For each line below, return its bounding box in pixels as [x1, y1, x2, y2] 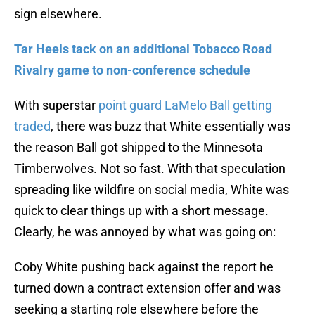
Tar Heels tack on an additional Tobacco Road [14, 41, 272, 57]
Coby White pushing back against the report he [14, 259, 274, 275]
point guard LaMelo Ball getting [98, 98, 272, 113]
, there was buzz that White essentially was [51, 119, 290, 134]
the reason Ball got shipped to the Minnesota [14, 140, 263, 155]
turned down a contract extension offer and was [14, 281, 281, 296]
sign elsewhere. [14, 6, 102, 22]
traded [14, 119, 51, 134]
